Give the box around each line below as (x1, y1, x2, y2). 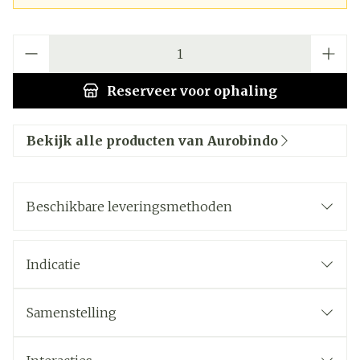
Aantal (12, 35, 51, 51)
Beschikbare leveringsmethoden (27, 198, 232, 215)
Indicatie (27, 256, 80, 272)
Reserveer (107, 83, 177, 99)
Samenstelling (27, 305, 117, 321)
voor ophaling (177, 83, 277, 99)
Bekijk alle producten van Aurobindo (27, 133, 278, 149)
